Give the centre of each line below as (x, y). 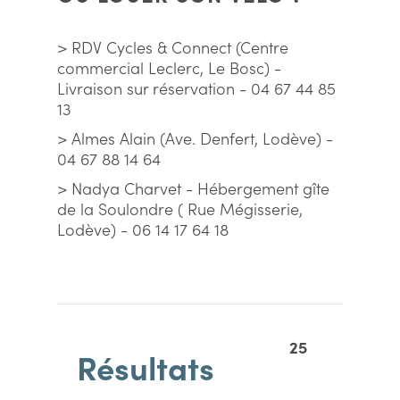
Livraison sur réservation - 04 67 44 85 (196, 88)
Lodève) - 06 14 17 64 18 (143, 229)
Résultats (146, 367)
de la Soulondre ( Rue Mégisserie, (180, 208)
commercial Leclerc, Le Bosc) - (169, 67)
